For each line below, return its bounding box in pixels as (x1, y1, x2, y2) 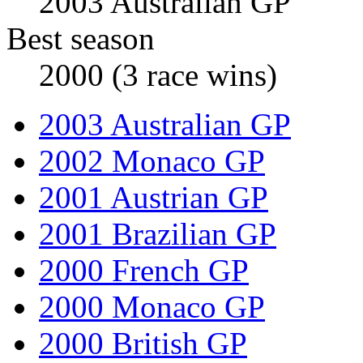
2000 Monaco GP (39, 288, 265, 324)
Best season (6, 20, 155, 56)
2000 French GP (39, 252, 249, 288)
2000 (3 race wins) (39, 57, 277, 92)
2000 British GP (39, 325, 247, 361)
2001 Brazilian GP (39, 216, 276, 251)
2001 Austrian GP (39, 179, 268, 215)
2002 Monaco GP (39, 143, 265, 178)
